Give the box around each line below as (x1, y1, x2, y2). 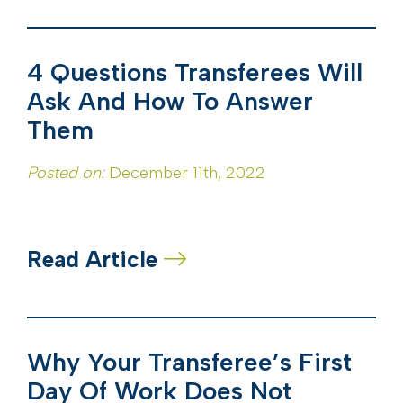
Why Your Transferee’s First (27, 346, 352, 378)
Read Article (27, 246, 164, 273)
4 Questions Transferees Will (27, 57, 363, 88)
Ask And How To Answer (27, 85, 313, 117)
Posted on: (27, 163, 104, 184)
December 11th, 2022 (104, 163, 265, 184)
